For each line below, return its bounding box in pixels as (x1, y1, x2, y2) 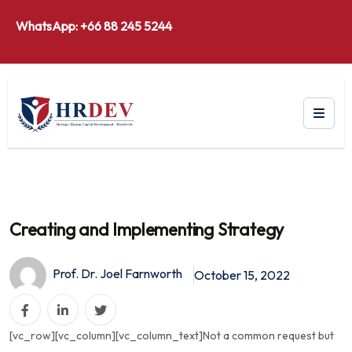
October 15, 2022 (194, 267, 290, 284)
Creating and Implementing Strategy (9, 218, 284, 240)
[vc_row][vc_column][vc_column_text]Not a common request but (9, 328, 334, 343)
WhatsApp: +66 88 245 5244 (16, 18, 172, 34)
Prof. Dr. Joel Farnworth (50, 265, 182, 281)
